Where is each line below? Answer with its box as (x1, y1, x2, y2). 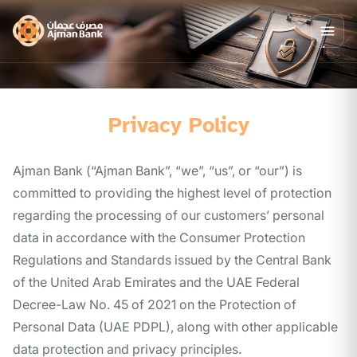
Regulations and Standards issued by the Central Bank (13, 252, 331, 269)
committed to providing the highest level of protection (13, 185, 331, 202)
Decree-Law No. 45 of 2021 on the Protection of (13, 296, 296, 313)
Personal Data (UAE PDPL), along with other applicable (13, 319, 338, 335)
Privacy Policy (108, 112, 249, 139)
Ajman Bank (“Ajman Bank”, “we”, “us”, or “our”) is (13, 163, 302, 179)
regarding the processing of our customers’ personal (13, 207, 324, 224)
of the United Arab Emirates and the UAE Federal (13, 274, 300, 291)
